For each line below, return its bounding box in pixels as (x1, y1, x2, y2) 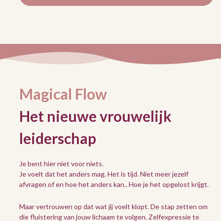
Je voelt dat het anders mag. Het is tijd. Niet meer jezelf (19, 169, 188, 178)
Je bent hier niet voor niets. (19, 159, 105, 168)
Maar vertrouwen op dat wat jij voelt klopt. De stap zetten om (19, 202, 208, 211)
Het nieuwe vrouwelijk (19, 107, 172, 125)
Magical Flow (19, 84, 107, 103)
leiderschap (19, 129, 96, 147)
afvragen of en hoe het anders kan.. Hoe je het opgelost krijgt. (19, 180, 210, 188)
